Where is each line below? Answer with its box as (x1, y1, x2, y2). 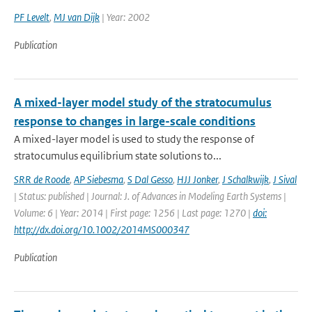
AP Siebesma (74, 173, 123, 186)
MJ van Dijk (54, 10, 100, 24)
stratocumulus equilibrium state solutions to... (14, 149, 221, 162)
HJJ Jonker (177, 173, 218, 186)
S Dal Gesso (127, 173, 173, 186)
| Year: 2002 (100, 10, 150, 24)
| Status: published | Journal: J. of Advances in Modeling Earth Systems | (14, 189, 286, 203)
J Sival (273, 173, 297, 186)
